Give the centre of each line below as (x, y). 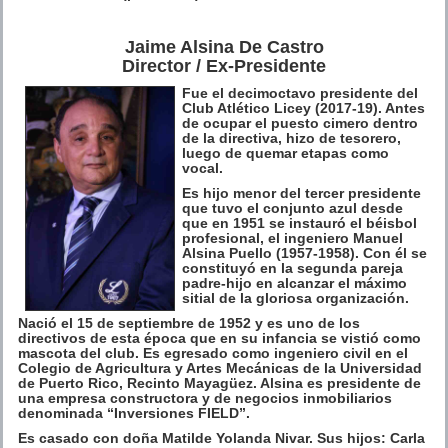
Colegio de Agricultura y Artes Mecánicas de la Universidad (220, 367)
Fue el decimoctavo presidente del (300, 92)
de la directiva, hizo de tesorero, (291, 137)
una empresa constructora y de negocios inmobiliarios (205, 397)
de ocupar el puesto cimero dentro (300, 122)
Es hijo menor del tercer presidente (301, 192)
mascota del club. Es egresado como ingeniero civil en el (213, 352)
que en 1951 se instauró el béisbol (299, 222)
